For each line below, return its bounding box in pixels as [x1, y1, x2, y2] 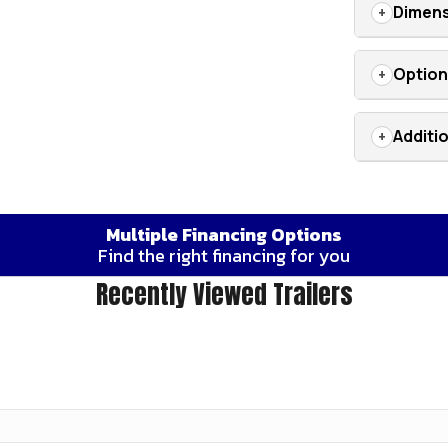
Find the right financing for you [98, 241, 350, 269]
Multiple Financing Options [106, 220, 342, 248]
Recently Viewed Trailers [95, 275, 353, 313]
